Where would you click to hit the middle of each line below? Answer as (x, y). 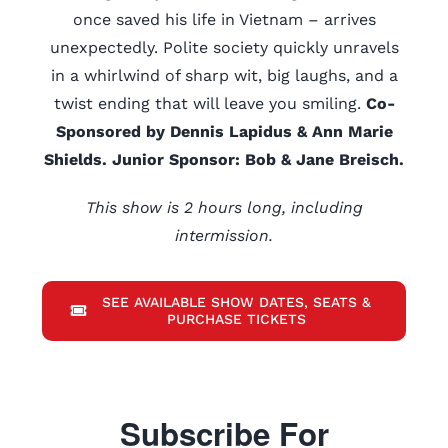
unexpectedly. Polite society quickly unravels (224, 47)
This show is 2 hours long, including (224, 207)
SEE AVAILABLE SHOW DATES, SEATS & (237, 301)
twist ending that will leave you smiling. (209, 103)
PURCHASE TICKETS (237, 318)
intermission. (224, 235)
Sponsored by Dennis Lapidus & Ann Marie (224, 131)
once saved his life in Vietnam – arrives (224, 19)
